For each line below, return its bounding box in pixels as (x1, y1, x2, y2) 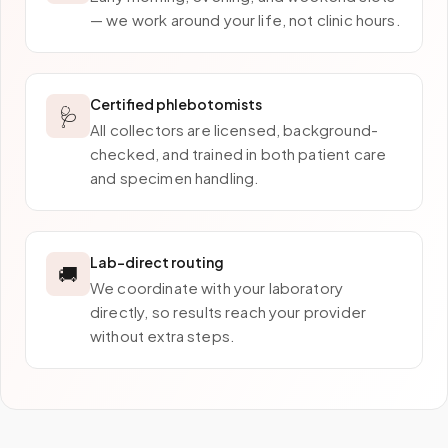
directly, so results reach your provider (90, 302, 366, 321)
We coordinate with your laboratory (90, 278, 344, 297)
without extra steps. (90, 326, 235, 345)
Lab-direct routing (90, 253, 224, 271)
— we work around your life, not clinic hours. (90, 10, 401, 29)
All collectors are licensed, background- (90, 120, 378, 139)
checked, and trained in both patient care (90, 144, 387, 163)
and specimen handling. (90, 168, 260, 187)
